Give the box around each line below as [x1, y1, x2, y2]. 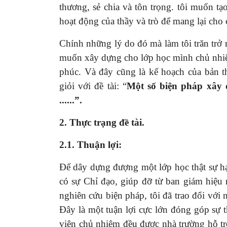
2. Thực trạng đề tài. [59, 117, 144, 128]
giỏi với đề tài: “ [59, 80, 127, 91]
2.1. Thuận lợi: [59, 139, 122, 150]
